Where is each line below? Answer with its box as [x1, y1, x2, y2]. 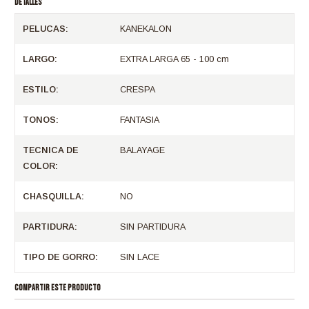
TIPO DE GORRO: [22, 252, 98, 262]
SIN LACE [119, 252, 159, 262]
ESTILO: [22, 84, 59, 94]
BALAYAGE [119, 145, 165, 155]
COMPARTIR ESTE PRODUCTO [14, 282, 101, 293]
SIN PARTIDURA [119, 221, 186, 232]
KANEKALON [119, 23, 172, 34]
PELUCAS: [22, 23, 68, 34]
